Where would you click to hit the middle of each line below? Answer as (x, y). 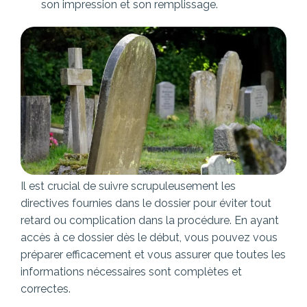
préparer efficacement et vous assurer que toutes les (153, 255)
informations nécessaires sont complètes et (131, 272)
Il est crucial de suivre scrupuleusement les (128, 186)
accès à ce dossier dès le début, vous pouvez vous (149, 238)
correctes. (46, 289)
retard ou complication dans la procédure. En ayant (150, 221)
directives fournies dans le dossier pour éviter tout (146, 204)
